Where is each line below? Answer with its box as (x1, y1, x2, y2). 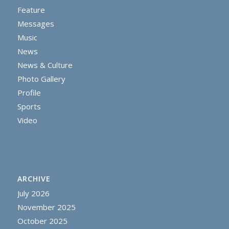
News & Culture (17, 60, 73, 71)
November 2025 (17, 201, 76, 212)
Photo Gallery (17, 74, 65, 84)
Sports (17, 101, 41, 112)
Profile (17, 87, 41, 98)
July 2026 (17, 188, 50, 198)
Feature (17, 5, 45, 15)
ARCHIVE (17, 173, 51, 184)
